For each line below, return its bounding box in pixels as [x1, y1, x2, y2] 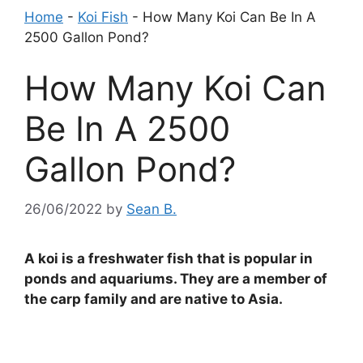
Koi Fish [78, 8, 128, 25]
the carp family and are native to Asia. [24, 290, 283, 307]
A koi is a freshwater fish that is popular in [24, 250, 313, 267]
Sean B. [126, 200, 177, 217]
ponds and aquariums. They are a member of [24, 270, 327, 287]
